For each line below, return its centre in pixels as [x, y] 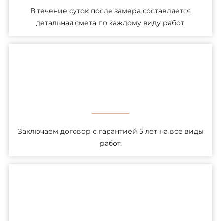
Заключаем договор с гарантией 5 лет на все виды [110, 131]
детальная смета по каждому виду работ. [110, 22]
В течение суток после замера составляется [110, 11]
